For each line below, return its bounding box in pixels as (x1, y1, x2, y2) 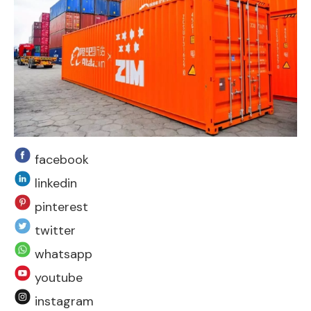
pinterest (31, 199, 88, 216)
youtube (31, 269, 83, 287)
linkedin (31, 175, 77, 192)
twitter (31, 222, 76, 239)
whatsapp (31, 246, 92, 263)
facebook (31, 151, 89, 169)
